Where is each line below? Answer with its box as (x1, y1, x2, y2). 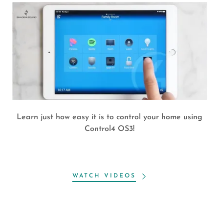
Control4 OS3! (85, 125, 134, 133)
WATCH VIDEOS (72, 173, 136, 179)
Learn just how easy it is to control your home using (17, 113, 202, 121)
